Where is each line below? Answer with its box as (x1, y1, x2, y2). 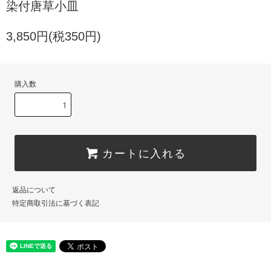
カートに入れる (102, 145, 186, 161)
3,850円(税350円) (6, 30, 101, 44)
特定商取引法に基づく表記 (12, 199, 99, 208)
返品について (12, 186, 56, 195)
